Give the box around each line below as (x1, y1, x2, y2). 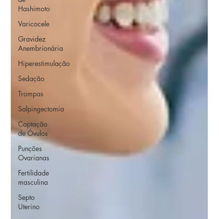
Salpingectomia (18, 104, 65, 114)
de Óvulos (18, 129, 48, 138)
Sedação (18, 74, 45, 84)
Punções (18, 144, 43, 153)
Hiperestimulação (18, 59, 70, 68)
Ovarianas (18, 153, 50, 163)
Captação (18, 119, 48, 129)
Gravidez (18, 34, 46, 44)
